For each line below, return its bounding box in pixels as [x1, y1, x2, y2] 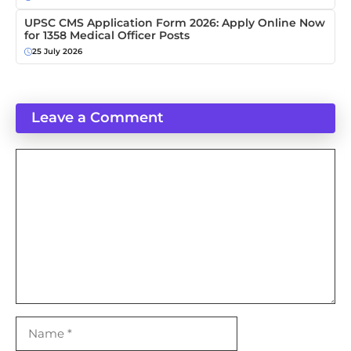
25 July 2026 [32, 46, 82, 57]
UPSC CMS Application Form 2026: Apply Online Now [24, 16, 325, 31]
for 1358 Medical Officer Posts [24, 28, 190, 43]
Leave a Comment [31, 109, 164, 127]
